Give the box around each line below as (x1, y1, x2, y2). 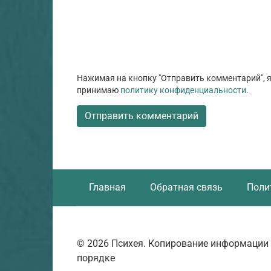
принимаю (77, 85, 120, 95)
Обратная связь (150, 181, 223, 193)
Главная (89, 181, 126, 193)
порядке (77, 252, 115, 264)
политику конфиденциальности (120, 85, 246, 95)
